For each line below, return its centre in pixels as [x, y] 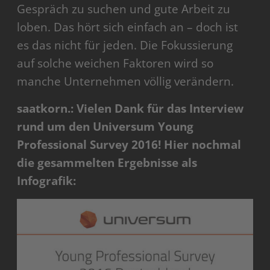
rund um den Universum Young [105, 126]
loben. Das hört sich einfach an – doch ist [128, 27]
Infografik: [47, 181]
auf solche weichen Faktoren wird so [115, 63]
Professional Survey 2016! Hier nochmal [129, 144]
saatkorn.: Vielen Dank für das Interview [130, 108]
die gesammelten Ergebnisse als [107, 162]
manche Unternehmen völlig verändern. [126, 81]
